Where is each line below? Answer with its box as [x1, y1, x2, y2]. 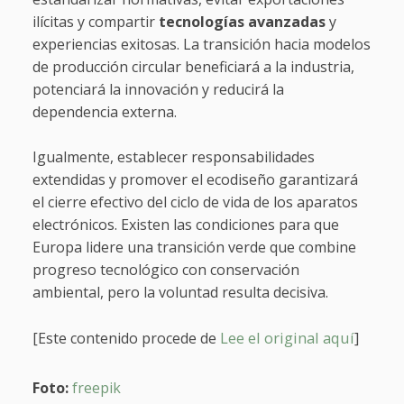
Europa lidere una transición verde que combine [32, 237, 356, 258]
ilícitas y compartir [32, 12, 159, 32]
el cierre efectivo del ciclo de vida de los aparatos [32, 192, 358, 213]
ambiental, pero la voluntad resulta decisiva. [32, 282, 328, 303]
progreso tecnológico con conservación [32, 260, 299, 280]
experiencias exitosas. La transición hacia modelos [32, 34, 371, 55]
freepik [71, 378, 121, 399]
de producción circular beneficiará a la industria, [32, 57, 354, 78]
